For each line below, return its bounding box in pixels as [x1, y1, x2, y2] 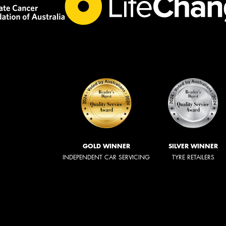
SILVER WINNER [168, 142, 218, 150]
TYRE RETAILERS [172, 153, 215, 161]
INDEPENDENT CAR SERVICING [63, 153, 150, 161]
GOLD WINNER [82, 142, 130, 150]
